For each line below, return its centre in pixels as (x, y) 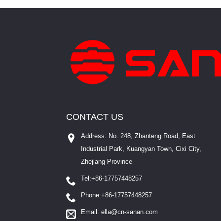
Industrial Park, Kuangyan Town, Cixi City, (141, 149)
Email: (91, 212)
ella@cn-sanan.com (130, 212)
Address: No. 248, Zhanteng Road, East (138, 136)
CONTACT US (95, 117)
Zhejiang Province (107, 162)
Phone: (91, 195)
